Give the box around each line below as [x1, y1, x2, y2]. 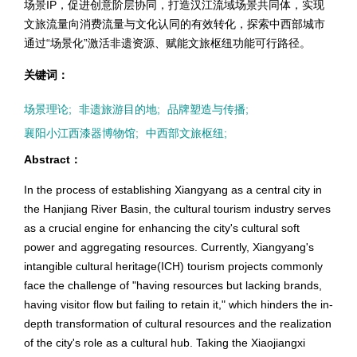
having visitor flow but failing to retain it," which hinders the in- [24, 298, 333, 311]
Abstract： [24, 153, 81, 166]
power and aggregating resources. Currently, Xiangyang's [24, 241, 314, 253]
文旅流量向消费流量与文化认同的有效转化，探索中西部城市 [24, 18, 325, 30]
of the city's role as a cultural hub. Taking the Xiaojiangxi [24, 336, 305, 349]
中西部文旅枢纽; [146, 127, 227, 139]
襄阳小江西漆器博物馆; [24, 127, 139, 139]
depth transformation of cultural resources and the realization [24, 317, 331, 330]
